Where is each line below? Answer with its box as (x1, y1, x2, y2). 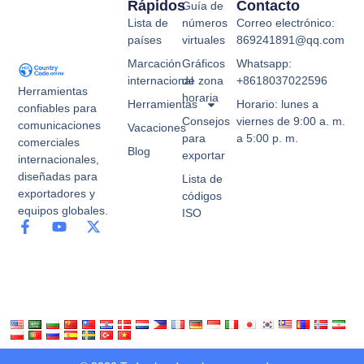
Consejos (182, 115, 230, 128)
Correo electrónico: (236, 16, 336, 30)
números (182, 16, 227, 30)
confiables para (18, 101, 97, 115)
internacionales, (18, 152, 100, 166)
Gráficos (182, 57, 225, 71)
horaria (182, 91, 219, 105)
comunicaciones (18, 118, 102, 132)
